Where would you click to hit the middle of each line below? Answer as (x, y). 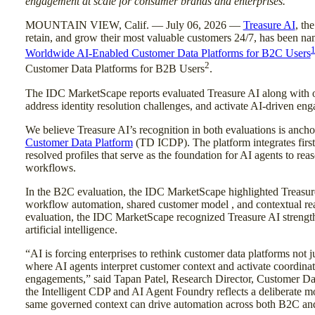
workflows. (50, 167)
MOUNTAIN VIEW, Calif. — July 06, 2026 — (134, 25)
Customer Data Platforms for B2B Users (115, 69)
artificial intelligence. (71, 229)
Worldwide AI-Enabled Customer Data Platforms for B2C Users (168, 53)
